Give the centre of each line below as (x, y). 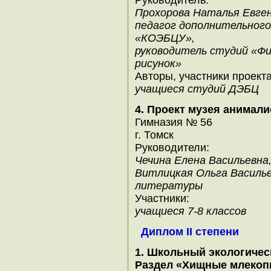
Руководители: (172, 148)
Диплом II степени (190, 232)
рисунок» (158, 64)
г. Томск (154, 135)
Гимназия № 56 (174, 122)
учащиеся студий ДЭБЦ (197, 89)
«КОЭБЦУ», (165, 38)
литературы (169, 186)
